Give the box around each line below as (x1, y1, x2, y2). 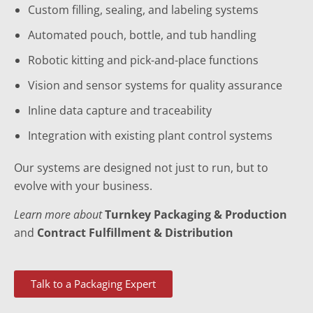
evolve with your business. (14, 178, 152, 194)
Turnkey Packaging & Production (105, 207, 287, 222)
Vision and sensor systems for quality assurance (28, 78, 282, 93)
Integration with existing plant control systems (28, 128, 272, 143)
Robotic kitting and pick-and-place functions (28, 52, 259, 68)
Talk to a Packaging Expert (31, 277, 156, 291)
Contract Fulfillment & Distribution (37, 225, 233, 240)
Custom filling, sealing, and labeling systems (28, 2, 259, 17)
